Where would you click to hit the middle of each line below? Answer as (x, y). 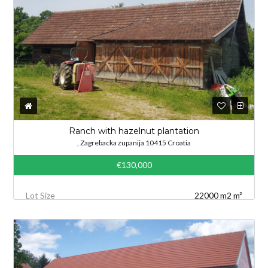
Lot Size (41, 195)
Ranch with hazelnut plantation (134, 131)
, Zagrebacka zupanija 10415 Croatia (134, 142)
